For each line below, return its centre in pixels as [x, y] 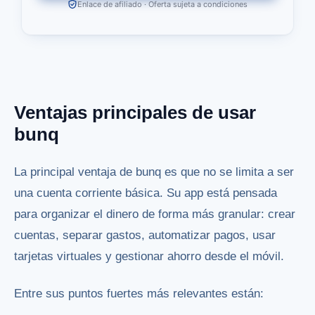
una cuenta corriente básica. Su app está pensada [146, 193]
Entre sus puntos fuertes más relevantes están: [139, 294]
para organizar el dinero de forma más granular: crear [155, 214]
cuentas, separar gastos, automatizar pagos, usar [145, 236]
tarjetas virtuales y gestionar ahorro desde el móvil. [149, 257]
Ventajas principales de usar [135, 112]
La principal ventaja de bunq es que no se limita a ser [154, 172]
